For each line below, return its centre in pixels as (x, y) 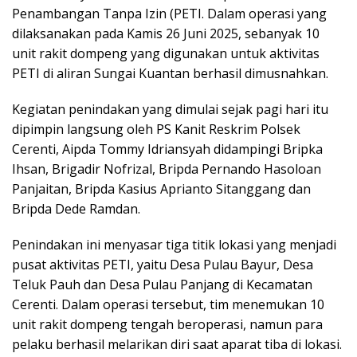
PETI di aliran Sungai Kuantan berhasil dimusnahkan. (170, 74)
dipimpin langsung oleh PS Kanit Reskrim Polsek (156, 129)
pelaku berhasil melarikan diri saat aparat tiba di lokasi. (177, 345)
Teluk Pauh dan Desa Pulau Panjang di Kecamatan (162, 285)
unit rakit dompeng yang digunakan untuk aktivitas (166, 54)
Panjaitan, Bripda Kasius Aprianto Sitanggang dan (161, 189)
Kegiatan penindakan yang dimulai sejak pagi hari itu (170, 110)
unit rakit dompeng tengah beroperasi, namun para (167, 325)
